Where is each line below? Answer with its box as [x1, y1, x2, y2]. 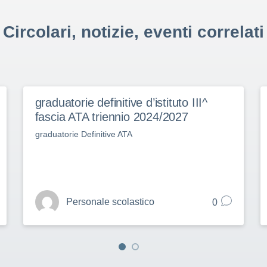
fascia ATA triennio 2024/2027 [35, 110, 188, 123]
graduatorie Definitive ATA [35, 129, 132, 139]
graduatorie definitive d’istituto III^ [35, 96, 208, 109]
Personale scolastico [66, 197, 154, 207]
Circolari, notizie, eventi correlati [3, 22, 264, 41]
